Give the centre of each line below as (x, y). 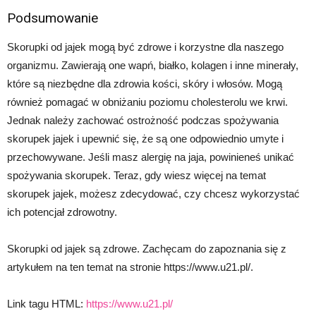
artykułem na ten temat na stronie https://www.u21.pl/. (130, 267)
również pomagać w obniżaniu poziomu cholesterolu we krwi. (147, 102)
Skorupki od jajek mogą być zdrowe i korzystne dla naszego (145, 47)
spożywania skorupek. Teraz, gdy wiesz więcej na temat (136, 176)
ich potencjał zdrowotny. (62, 212)
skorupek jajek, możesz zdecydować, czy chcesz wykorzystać (153, 194)
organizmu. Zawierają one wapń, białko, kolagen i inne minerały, (153, 66)
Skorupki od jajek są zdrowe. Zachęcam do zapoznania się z (147, 249)
